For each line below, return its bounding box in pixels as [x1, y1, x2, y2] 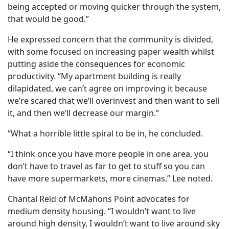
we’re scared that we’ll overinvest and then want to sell [8, 95, 219, 107]
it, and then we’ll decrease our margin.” [8, 107, 159, 119]
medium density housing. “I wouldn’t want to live [8, 205, 196, 217]
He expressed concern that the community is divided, [8, 34, 213, 45]
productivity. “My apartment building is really [8, 71, 181, 82]
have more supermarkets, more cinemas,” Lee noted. [8, 173, 213, 185]
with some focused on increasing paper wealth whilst [8, 46, 214, 58]
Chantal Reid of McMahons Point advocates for [8, 193, 190, 205]
